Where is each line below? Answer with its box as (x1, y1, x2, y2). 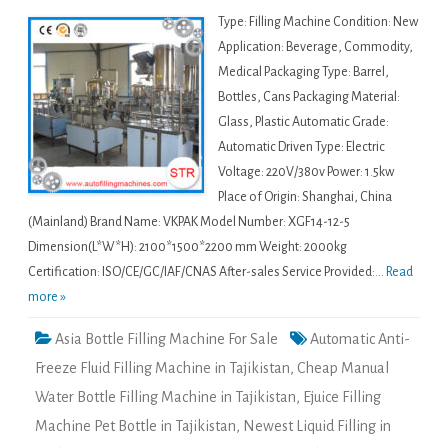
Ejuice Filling (303, 389, 381, 406)
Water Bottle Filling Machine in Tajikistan (35, 389, 296, 406)
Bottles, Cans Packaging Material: (218, 90, 400, 105)
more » (28, 290, 66, 305)
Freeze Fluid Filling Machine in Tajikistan (35, 360, 290, 377)
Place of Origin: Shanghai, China (218, 190, 392, 205)
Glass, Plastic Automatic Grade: (218, 115, 389, 130)
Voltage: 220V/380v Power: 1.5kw (218, 165, 394, 180)
